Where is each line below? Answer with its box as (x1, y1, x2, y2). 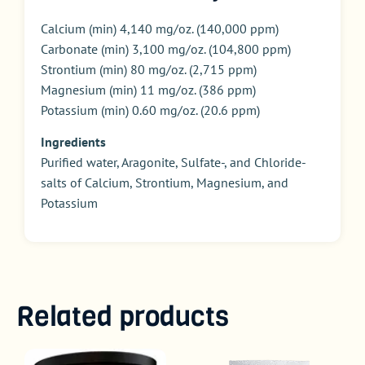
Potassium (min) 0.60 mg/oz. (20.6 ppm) (41, 101, 260, 118)
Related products (16, 297, 229, 335)
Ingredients (41, 134, 106, 151)
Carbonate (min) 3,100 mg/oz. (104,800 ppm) (41, 40, 291, 57)
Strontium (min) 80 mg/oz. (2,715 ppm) (41, 60, 257, 77)
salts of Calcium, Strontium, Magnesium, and (41, 174, 288, 191)
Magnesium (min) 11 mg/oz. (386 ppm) (41, 81, 256, 98)
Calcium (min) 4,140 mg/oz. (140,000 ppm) (41, 20, 279, 37)
